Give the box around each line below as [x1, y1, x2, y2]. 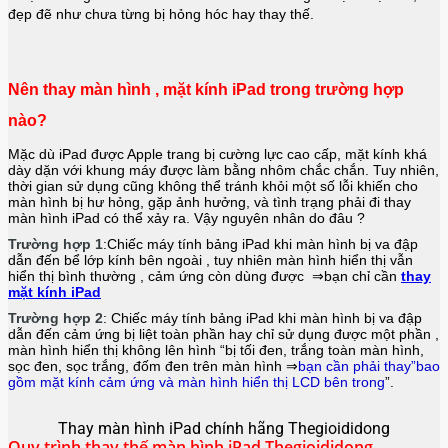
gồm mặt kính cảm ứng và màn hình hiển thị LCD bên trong [8, 373, 385, 390]
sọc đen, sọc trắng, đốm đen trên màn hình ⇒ [8, 357, 298, 374]
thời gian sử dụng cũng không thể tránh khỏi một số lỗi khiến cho [8, 177, 418, 194]
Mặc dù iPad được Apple [8, 145, 163, 162]
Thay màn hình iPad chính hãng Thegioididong [58, 418, 390, 438]
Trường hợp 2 [8, 309, 103, 326]
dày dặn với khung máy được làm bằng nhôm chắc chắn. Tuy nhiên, [8, 161, 439, 178]
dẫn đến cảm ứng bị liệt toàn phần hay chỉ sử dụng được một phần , [8, 325, 439, 342]
